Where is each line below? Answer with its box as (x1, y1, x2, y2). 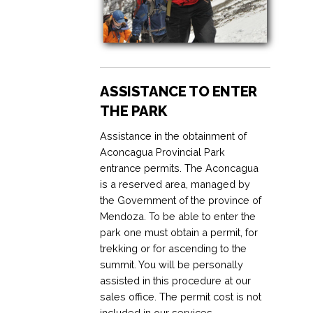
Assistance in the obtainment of (100, 129, 247, 142)
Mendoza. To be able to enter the (100, 210, 256, 222)
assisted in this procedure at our (100, 274, 252, 286)
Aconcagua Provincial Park (100, 145, 226, 158)
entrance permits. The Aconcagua (100, 161, 259, 174)
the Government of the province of (100, 194, 262, 206)
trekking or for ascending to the (100, 242, 247, 254)
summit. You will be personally (100, 258, 244, 270)
